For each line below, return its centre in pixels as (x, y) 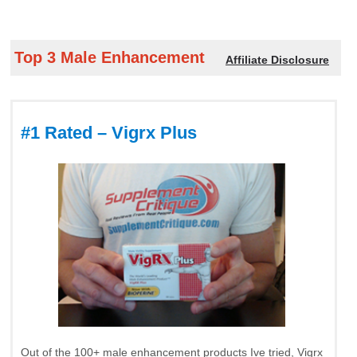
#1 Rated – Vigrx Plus (109, 132)
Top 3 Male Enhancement (110, 57)
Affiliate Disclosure (277, 59)
